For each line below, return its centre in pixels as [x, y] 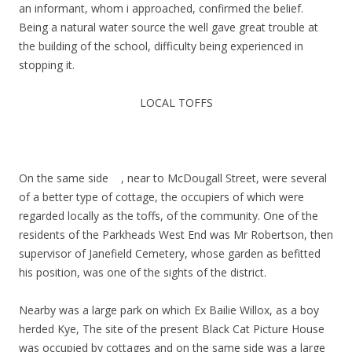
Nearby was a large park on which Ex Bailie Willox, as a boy [169, 310]
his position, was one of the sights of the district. [143, 273]
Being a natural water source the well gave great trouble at [169, 27]
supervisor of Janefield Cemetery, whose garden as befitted [170, 254]
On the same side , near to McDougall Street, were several [173, 178]
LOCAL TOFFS [176, 103]
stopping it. [47, 65]
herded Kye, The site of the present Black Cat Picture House [172, 329]
